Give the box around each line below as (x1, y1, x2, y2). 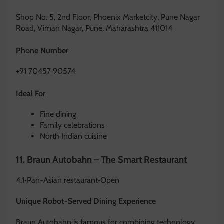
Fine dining (40, 109, 76, 119)
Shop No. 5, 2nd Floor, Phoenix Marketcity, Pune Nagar (16, 12, 200, 22)
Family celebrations (40, 120, 105, 130)
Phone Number (16, 45, 68, 55)
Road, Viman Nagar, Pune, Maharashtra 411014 (16, 23, 172, 33)
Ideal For (16, 89, 45, 99)
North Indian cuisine (40, 131, 107, 141)
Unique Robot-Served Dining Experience (16, 196, 156, 206)
